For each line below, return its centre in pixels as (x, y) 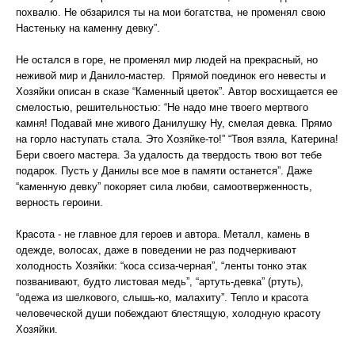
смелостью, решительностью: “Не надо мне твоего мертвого (162, 107)
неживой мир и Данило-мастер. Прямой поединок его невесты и (171, 76)
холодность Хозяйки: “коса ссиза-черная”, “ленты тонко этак (161, 266)
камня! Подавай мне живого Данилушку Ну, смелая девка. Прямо (174, 123)
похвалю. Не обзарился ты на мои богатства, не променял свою (171, 12)
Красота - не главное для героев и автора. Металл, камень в (163, 234)
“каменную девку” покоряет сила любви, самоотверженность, (164, 187)
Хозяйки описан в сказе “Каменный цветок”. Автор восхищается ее (177, 92)
